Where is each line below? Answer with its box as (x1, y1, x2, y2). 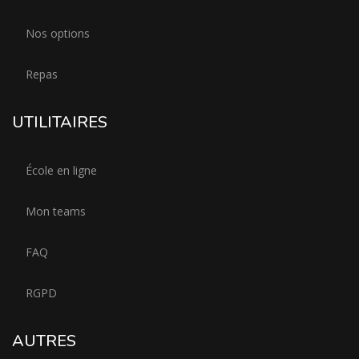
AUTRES (12, 330, 76, 352)
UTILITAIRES (12, 111, 107, 133)
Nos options (26, 26, 90, 41)
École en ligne (26, 163, 97, 178)
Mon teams (26, 204, 86, 219)
